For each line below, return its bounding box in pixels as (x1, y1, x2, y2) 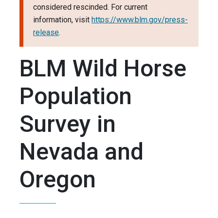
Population (19, 82, 132, 110)
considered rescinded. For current (33, 2, 147, 12)
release (33, 28, 59, 37)
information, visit (33, 15, 91, 25)
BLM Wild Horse (19, 54, 186, 83)
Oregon (19, 165, 96, 194)
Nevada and (19, 138, 144, 166)
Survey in (19, 110, 116, 138)
